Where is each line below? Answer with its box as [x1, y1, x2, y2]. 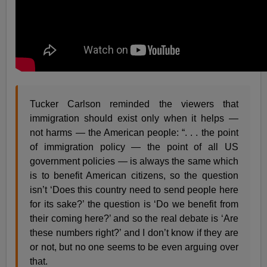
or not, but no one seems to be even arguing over [30, 242, 238, 253]
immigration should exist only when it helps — [30, 113, 238, 124]
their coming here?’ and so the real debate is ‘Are [30, 213, 238, 224]
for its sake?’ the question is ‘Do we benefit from [30, 199, 238, 210]
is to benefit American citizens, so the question [30, 170, 238, 181]
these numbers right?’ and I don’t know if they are [30, 228, 238, 238]
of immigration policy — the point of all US [30, 142, 238, 153]
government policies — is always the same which [30, 156, 238, 167]
